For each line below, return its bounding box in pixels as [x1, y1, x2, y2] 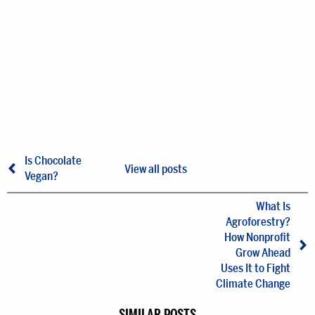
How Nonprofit [224, 231, 290, 244]
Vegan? [25, 169, 58, 183]
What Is [256, 200, 290, 213]
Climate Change [216, 277, 290, 290]
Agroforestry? [226, 215, 290, 229]
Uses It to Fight [221, 262, 290, 275]
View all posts [124, 162, 188, 176]
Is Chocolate [25, 154, 82, 167]
